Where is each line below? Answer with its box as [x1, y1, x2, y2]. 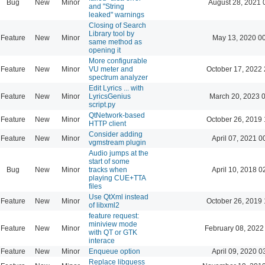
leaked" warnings [89, 10, 144, 19]
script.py [89, 100, 115, 109]
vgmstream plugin [89, 138, 146, 147]
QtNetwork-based [89, 111, 145, 119]
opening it [89, 46, 121, 54]
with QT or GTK [89, 228, 137, 237]
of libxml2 [89, 201, 119, 209]
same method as [89, 37, 142, 46]
